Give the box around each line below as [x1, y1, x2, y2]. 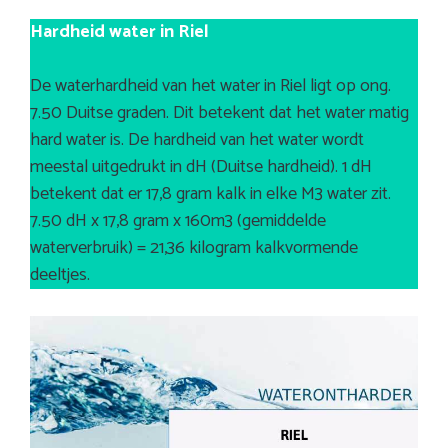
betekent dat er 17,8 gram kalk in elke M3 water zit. [30, 179, 391, 210]
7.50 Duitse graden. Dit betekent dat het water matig [30, 98, 409, 129]
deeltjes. [30, 260, 90, 291]
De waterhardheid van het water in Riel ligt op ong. [30, 71, 391, 102]
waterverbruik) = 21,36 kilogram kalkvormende [30, 233, 358, 264]
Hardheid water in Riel [30, 17, 209, 48]
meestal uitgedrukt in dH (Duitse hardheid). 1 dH [30, 152, 372, 183]
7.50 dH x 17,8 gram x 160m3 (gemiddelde [30, 206, 326, 237]
